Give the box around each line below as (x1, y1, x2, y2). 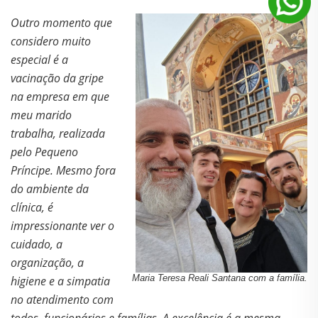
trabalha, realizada (11, 126, 105, 142)
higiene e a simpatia (11, 273, 110, 290)
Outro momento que (11, 15, 112, 31)
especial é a (11, 52, 68, 68)
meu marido (11, 107, 72, 124)
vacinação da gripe (11, 70, 104, 87)
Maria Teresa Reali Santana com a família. (132, 272, 307, 283)
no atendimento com (11, 292, 114, 308)
